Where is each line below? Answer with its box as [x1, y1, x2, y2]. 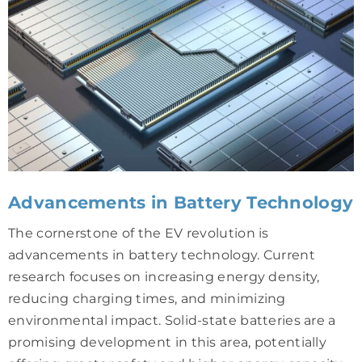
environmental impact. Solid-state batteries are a [8, 313, 336, 329]
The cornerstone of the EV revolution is [8, 225, 269, 242]
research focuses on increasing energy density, [8, 269, 320, 285]
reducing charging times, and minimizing [8, 291, 286, 307]
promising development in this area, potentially [8, 335, 327, 351]
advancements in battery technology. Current [8, 247, 315, 263]
